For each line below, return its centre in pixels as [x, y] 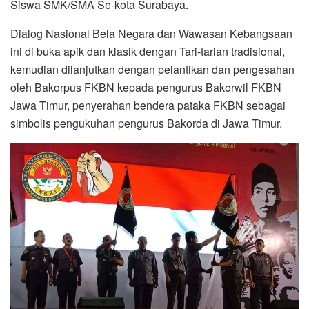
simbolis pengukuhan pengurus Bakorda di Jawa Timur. [146, 123]
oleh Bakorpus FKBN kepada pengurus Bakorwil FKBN [146, 87]
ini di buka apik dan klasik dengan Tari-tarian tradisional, [148, 51]
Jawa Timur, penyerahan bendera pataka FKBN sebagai [148, 105]
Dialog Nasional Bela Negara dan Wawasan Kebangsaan [151, 33]
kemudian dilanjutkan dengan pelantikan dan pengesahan [152, 69]
